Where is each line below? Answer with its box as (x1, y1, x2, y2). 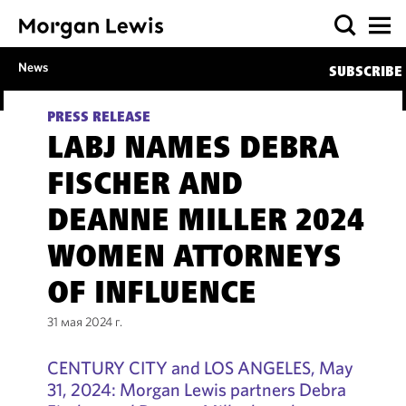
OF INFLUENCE (46, 279, 256, 312)
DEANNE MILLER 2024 (46, 207, 364, 239)
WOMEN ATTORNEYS (46, 243, 342, 275)
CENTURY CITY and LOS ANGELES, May (46, 356, 353, 379)
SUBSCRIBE (328, 65, 402, 80)
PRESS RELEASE (46, 111, 150, 125)
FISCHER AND (46, 170, 243, 203)
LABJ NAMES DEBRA (46, 134, 339, 167)
